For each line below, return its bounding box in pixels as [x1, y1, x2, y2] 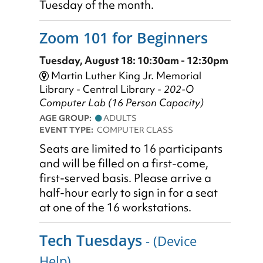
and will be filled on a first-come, [39, 156, 208, 171]
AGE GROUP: [39, 112, 95, 124]
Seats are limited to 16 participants [39, 141, 222, 157]
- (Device [142, 232, 197, 251]
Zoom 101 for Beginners [39, 28, 208, 48]
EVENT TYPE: [39, 124, 97, 136]
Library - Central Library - [39, 82, 164, 96]
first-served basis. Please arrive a [39, 171, 211, 186]
